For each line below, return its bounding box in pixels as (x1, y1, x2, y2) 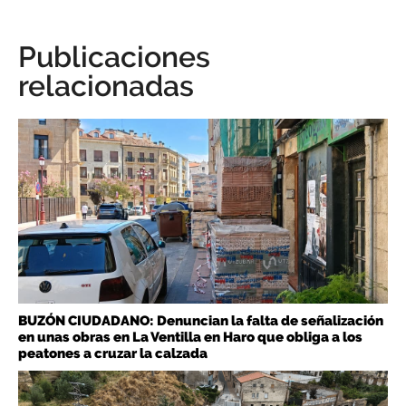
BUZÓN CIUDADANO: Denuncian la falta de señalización (18, 313, 383, 330)
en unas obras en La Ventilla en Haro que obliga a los (18, 329, 362, 346)
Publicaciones (18, 40, 210, 74)
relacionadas (18, 69, 194, 103)
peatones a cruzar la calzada (18, 345, 208, 362)
